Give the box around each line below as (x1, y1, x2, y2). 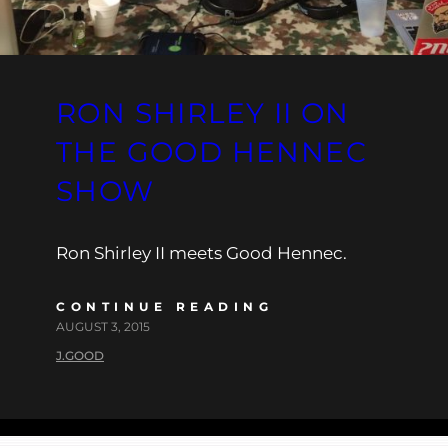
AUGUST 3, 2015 (56, 318, 150, 334)
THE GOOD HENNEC (56, 134, 367, 169)
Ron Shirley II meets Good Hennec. (56, 242, 347, 263)
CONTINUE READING (56, 298, 273, 314)
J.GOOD (56, 347, 104, 363)
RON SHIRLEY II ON (56, 95, 350, 130)
